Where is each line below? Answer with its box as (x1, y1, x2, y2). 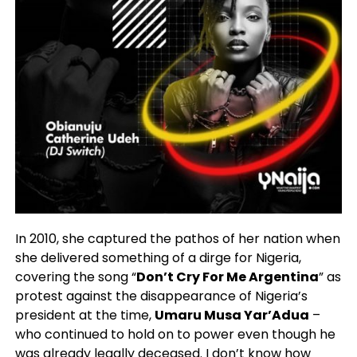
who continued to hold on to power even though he (14, 325, 335, 344)
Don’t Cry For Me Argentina (135, 268, 319, 287)
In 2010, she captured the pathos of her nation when (14, 229, 340, 249)
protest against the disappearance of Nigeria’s (14, 287, 308, 306)
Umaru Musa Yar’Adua (154, 306, 309, 325)
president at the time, (14, 306, 155, 325)
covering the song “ (14, 268, 136, 287)
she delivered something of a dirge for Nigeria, (14, 249, 301, 268)
